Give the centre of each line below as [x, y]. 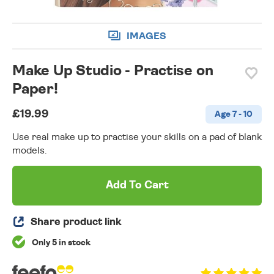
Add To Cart [137, 186]
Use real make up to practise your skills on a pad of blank [137, 137]
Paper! [35, 90]
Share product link [76, 222]
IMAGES [146, 36]
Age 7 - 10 [234, 115]
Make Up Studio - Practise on [113, 71]
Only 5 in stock [60, 243]
